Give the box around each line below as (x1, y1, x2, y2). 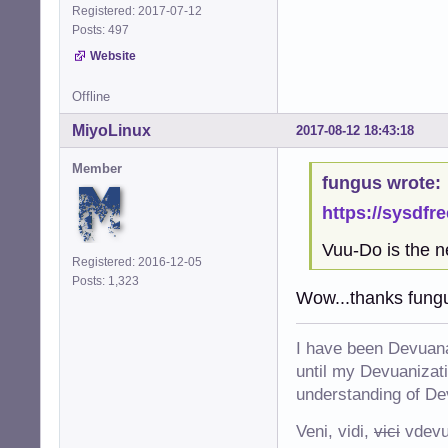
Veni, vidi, (296, 422, 374, 442)
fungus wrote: (321, 173, 441, 194)
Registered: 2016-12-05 (72, 254, 202, 269)
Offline (72, 88, 110, 104)
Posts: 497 (72, 22, 135, 37)
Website (90, 48, 136, 63)
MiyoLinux (72, 121, 151, 139)
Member (72, 160, 122, 176)
